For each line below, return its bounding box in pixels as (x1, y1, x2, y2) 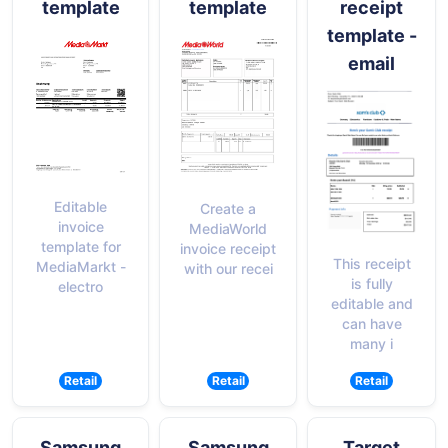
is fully (350, 275, 393, 293)
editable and (330, 295, 413, 313)
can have (341, 315, 402, 333)
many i (350, 335, 393, 353)
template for (40, 238, 121, 256)
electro (58, 278, 103, 296)
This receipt (332, 255, 411, 273)
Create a (200, 200, 256, 218)
